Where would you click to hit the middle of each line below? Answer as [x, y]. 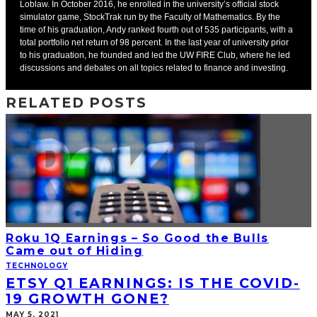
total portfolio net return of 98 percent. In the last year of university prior [154, 42]
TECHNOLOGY [37, 265]
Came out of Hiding [75, 250]
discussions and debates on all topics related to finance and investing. [154, 68]
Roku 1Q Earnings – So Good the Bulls [137, 238]
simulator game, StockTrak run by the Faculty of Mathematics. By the [150, 17]
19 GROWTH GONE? [87, 298]
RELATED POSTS [77, 102]
